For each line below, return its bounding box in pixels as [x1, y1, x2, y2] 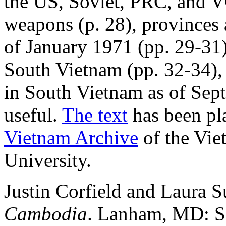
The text [62, 103, 128, 126]
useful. [4, 103, 62, 126]
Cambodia [4, 202, 87, 224]
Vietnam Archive [4, 126, 138, 148]
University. [4, 149, 91, 171]
